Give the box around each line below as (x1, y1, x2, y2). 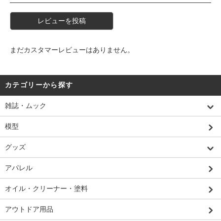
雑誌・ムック (5, 102, 46, 110)
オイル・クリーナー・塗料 (5, 184, 88, 193)
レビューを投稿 (37, 17, 86, 25)
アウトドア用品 (5, 205, 53, 214)
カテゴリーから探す (5, 81, 74, 89)
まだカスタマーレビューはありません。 (10, 46, 134, 54)
